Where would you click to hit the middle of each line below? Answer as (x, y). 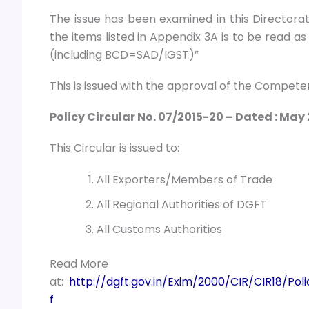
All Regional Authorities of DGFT (182, 204)
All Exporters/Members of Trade (185, 179)
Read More (79, 263)
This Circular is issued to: (114, 148)
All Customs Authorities (159, 229)
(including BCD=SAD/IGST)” (124, 54)
